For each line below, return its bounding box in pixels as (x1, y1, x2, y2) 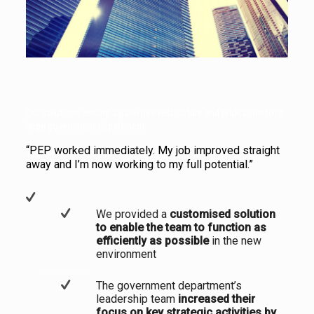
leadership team (95, 292, 178, 306)
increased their (177, 292, 255, 306)
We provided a (95, 207, 170, 221)
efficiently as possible (95, 233, 209, 247)
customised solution (169, 207, 275, 221)
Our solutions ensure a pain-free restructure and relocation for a (25, 106, 284, 119)
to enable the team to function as (95, 220, 266, 234)
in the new (208, 233, 261, 247)
